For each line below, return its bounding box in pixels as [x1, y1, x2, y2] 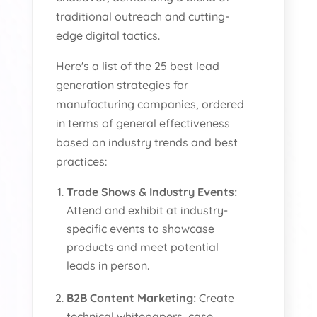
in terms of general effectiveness [56, 115, 231, 130]
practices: [56, 154, 108, 168]
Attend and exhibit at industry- [67, 202, 229, 217]
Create [196, 290, 235, 305]
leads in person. [67, 258, 150, 272]
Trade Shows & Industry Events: [67, 184, 238, 199]
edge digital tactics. [56, 28, 161, 42]
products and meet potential [67, 239, 219, 254]
